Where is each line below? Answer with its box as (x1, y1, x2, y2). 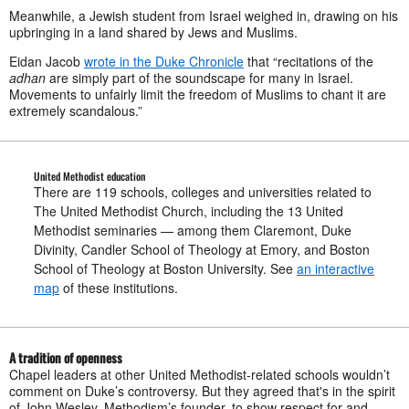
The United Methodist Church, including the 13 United (34, 202, 343, 221)
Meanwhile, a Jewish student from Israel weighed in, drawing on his (9, 6, 398, 26)
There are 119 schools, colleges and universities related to (34, 183, 372, 202)
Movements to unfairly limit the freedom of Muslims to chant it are (9, 85, 386, 104)
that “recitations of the (244, 52, 373, 71)
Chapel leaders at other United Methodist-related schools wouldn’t (9, 365, 390, 384)
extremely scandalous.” (9, 101, 142, 121)
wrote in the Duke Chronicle (84, 52, 244, 71)
